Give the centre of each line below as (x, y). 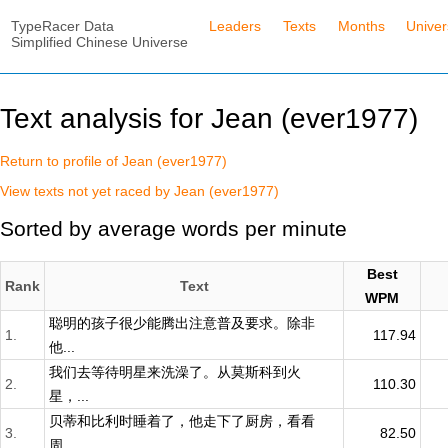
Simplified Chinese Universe (99, 41)
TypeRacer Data (62, 25)
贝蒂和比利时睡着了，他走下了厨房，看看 (182, 420)
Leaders (235, 25)
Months (361, 25)
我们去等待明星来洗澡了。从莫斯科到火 (175, 371)
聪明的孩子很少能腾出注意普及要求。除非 (182, 322)
